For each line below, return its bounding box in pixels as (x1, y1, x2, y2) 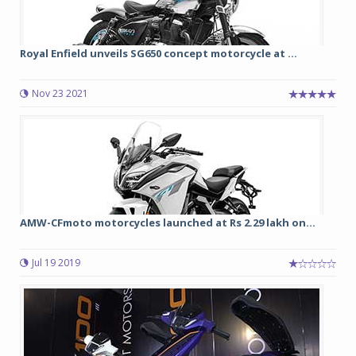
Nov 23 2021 (32, 87, 88, 100)
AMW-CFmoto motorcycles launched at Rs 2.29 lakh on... (20, 215, 315, 230)
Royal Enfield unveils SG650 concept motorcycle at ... (20, 46, 297, 60)
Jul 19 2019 (32, 256, 80, 269)
